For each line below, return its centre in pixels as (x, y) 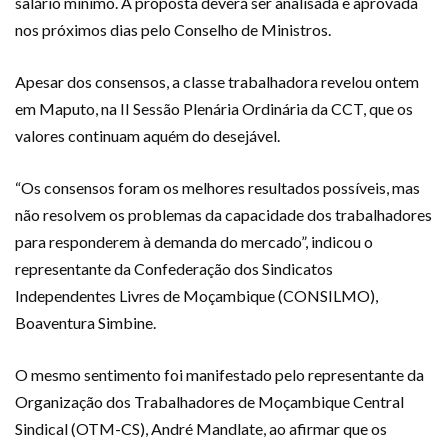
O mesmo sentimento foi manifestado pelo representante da (219, 374)
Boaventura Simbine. (85, 322)
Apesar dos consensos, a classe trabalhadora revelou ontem (217, 81)
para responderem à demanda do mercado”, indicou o (194, 241)
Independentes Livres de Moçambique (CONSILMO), (196, 295)
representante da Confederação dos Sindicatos (174, 268)
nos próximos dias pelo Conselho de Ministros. (173, 29)
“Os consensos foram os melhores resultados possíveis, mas (217, 187)
